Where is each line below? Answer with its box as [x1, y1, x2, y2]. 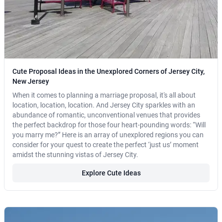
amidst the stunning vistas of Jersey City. [12, 151, 138, 159]
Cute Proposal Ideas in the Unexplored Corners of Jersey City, [12, 67, 205, 76]
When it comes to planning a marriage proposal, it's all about [12, 91, 196, 100]
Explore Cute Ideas [81, 169, 141, 177]
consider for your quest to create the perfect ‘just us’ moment [12, 141, 199, 149]
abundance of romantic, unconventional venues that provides [12, 111, 200, 119]
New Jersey [12, 77, 49, 86]
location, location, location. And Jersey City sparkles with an [12, 101, 195, 110]
